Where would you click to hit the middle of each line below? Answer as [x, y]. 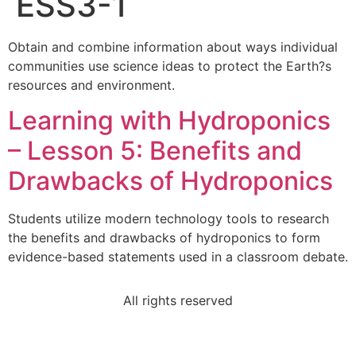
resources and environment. [91, 85]
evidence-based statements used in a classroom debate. [178, 257]
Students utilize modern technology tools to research [168, 219]
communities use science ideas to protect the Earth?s [170, 66]
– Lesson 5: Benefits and [155, 151]
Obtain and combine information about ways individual [173, 47]
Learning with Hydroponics [169, 121]
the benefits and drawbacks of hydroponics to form [164, 238]
